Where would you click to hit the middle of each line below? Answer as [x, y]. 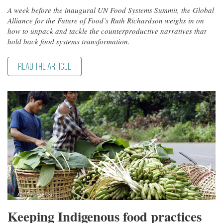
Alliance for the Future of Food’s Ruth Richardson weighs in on [106, 21]
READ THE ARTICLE [45, 68]
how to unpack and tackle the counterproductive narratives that [107, 31]
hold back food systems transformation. [69, 42]
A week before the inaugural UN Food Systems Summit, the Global [111, 10]
